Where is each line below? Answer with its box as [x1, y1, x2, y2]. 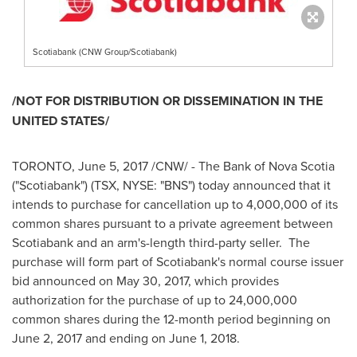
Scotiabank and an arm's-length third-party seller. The [12, 233, 310, 251]
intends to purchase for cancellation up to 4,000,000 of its [12, 195, 338, 213]
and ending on [82, 329, 169, 347]
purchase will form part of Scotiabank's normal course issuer [12, 253, 343, 270]
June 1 [169, 329, 204, 347]
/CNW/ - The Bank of [148, 157, 269, 175]
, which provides [188, 272, 279, 289]
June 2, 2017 [12, 329, 82, 347]
